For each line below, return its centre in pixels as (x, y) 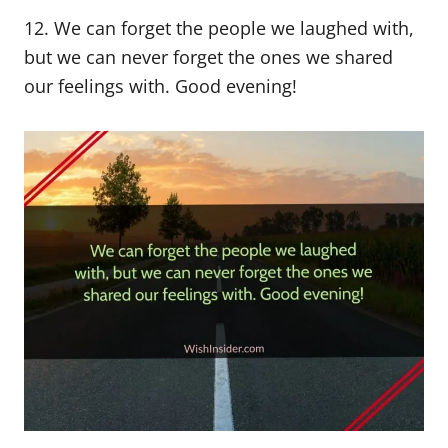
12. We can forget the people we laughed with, (219, 28)
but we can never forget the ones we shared (208, 57)
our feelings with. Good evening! (160, 86)
